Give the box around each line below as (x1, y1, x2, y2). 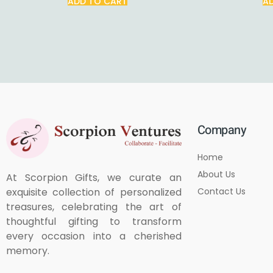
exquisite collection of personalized (6, 185, 182, 200)
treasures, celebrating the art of (6, 200, 182, 214)
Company (197, 121, 247, 140)
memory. (6, 244, 49, 258)
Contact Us (197, 185, 246, 198)
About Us (197, 168, 235, 181)
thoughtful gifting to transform (6, 214, 182, 229)
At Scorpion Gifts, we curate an (6, 171, 182, 185)
